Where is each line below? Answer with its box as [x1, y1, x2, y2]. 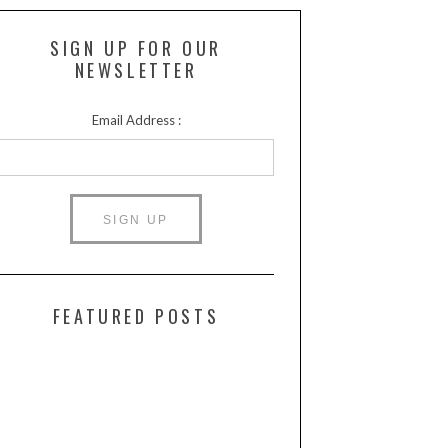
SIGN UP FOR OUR [49, 35, 222, 62]
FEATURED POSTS [52, 303, 220, 330]
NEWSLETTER [74, 57, 198, 84]
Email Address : [91, 112, 181, 129]
